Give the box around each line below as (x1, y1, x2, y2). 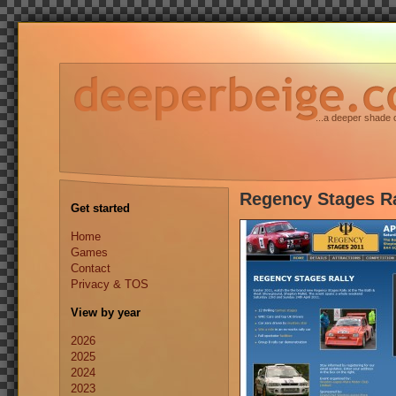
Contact (71, 262, 110, 275)
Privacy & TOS (71, 278, 148, 291)
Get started (71, 202, 130, 215)
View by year (71, 306, 141, 319)
